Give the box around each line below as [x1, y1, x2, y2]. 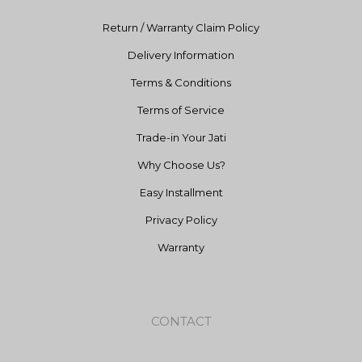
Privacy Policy [145, 213, 217, 227]
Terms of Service [137, 103, 225, 117]
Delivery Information [128, 48, 234, 62]
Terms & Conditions [131, 76, 231, 90]
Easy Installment [139, 186, 223, 200]
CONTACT [150, 314, 212, 330]
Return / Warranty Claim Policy [103, 21, 259, 35]
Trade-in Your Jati [136, 131, 226, 145]
